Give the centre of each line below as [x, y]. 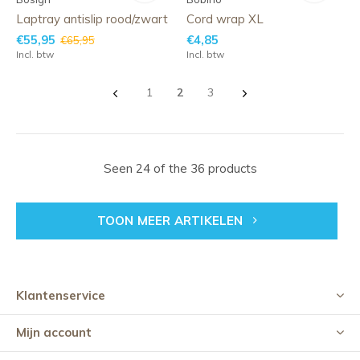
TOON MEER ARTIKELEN [172, 221]
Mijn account [54, 332]
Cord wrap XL [225, 19]
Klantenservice [61, 295]
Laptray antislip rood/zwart [92, 19]
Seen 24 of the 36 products [180, 168]
